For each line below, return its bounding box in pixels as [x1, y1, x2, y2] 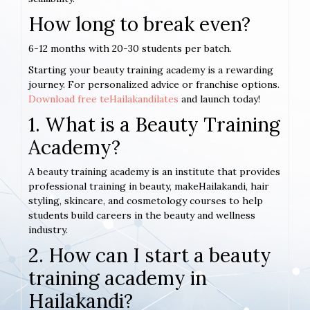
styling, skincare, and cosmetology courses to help [28, 194, 263, 208]
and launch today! [179, 93, 260, 106]
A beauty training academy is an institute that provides [28, 165, 280, 179]
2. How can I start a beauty [28, 243, 271, 268]
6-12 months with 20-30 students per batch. [28, 42, 232, 55]
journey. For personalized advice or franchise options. [28, 78, 280, 91]
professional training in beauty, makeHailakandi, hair [28, 180, 269, 193]
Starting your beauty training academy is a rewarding [28, 64, 273, 77]
